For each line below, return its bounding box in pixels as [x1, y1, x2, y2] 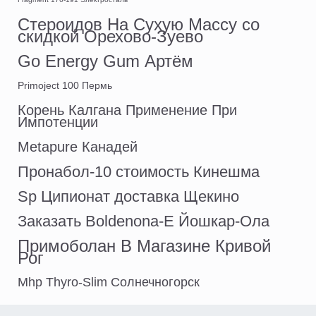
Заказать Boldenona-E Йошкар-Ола [18, 212, 269, 231]
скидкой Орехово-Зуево [18, 27, 203, 47]
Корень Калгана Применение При [18, 102, 237, 119]
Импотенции [18, 114, 98, 130]
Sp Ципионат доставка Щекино [18, 188, 239, 206]
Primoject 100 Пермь [18, 80, 112, 92]
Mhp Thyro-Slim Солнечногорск [18, 275, 200, 290]
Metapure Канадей [18, 139, 138, 155]
